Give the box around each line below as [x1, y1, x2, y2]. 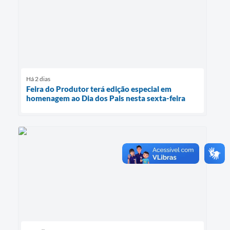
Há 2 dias [26, 75, 50, 83]
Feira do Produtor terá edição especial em [26, 84, 171, 94]
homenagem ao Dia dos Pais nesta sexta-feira [26, 93, 185, 103]
